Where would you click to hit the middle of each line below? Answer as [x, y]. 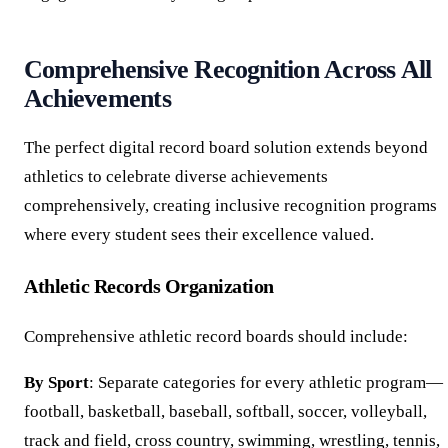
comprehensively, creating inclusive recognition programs [230, 205]
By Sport [56, 383]
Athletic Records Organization [149, 285]
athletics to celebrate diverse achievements [176, 176]
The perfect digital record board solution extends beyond [226, 147]
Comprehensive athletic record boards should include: [216, 337]
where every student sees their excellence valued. [199, 234]
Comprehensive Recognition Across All [228, 69]
